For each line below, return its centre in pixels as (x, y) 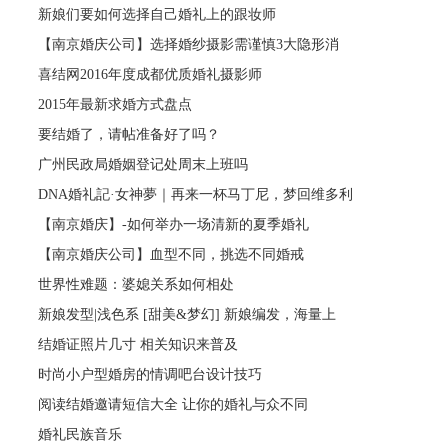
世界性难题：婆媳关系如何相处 (136, 284)
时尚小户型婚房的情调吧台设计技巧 (150, 374)
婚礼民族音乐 (80, 434)
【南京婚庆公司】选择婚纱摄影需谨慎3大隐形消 (189, 44)
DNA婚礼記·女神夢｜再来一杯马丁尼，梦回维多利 (196, 194)
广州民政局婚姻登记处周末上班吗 (143, 164)
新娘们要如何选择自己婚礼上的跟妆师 (157, 14)
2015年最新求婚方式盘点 (115, 104)
